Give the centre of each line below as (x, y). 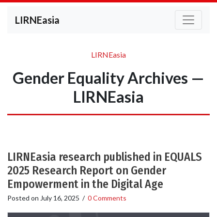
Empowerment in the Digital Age (85, 184)
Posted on (24, 198)
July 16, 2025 (60, 198)
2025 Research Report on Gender (87, 170)
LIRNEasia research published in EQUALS (105, 157)
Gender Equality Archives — (108, 78)
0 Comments (107, 198)
